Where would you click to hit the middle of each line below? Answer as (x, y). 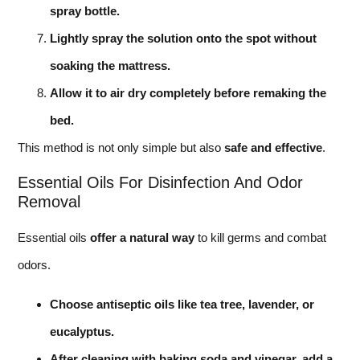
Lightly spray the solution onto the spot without (183, 38)
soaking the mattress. (110, 65)
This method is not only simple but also (121, 147)
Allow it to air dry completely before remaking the (188, 92)
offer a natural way (142, 238)
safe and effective (273, 147)
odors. (34, 265)
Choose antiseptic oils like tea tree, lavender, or (182, 304)
